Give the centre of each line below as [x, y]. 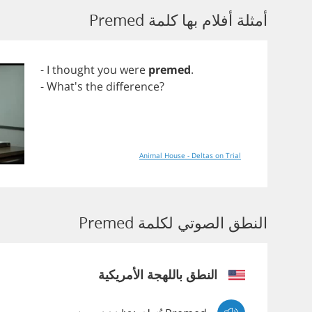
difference [133, 86]
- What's [63, 86]
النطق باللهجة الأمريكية [158, 274]
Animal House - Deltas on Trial [190, 155]
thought [73, 70]
